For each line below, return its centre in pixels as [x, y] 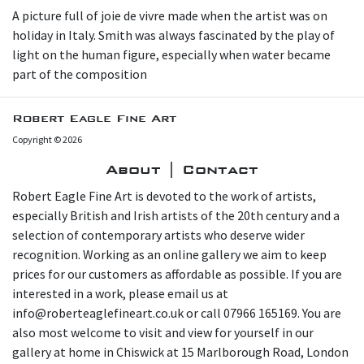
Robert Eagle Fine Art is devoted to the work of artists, [164, 195]
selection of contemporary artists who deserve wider [158, 234]
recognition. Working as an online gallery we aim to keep [169, 254]
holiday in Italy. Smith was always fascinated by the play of [173, 35]
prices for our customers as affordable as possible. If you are [177, 273]
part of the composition [80, 74]
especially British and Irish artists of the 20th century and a [176, 215]
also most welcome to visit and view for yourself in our [163, 332]
